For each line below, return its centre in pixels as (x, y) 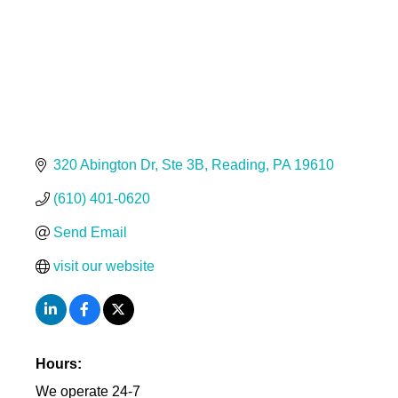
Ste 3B (183, 164)
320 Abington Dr (103, 164)
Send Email (90, 232)
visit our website (103, 266)
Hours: (58, 363)
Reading (238, 164)
